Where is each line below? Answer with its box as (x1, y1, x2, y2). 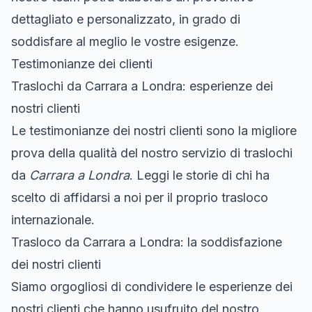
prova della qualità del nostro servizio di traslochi (11, 145, 292, 160)
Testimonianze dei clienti (11, 56, 153, 71)
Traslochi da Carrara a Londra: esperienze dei (11, 78, 273, 93)
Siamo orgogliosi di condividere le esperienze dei (11, 279, 292, 294)
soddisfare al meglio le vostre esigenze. (11, 33, 239, 49)
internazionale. (11, 212, 95, 227)
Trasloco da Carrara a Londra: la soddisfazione (11, 234, 282, 249)
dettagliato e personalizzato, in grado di (11, 11, 240, 26)
